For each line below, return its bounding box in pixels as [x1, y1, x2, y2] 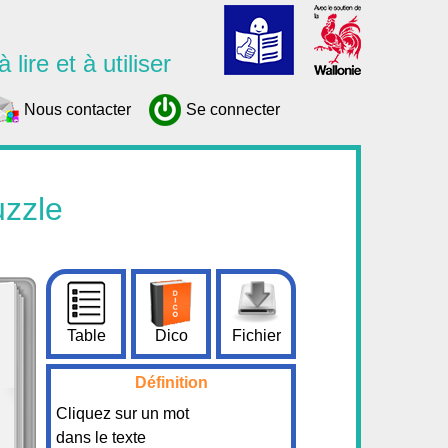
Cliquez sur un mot [56, 405, 189, 422]
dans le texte [56, 429, 146, 446]
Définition [134, 374, 208, 391]
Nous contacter [24, 101, 131, 118]
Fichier [231, 327, 281, 344]
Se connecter [186, 101, 280, 118]
